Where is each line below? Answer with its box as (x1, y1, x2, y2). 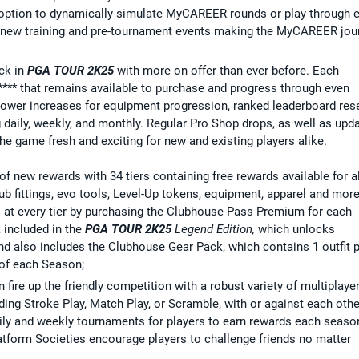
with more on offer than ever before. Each (114, 63, 339, 78)
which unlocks (255, 221, 335, 236)
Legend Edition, (171, 221, 255, 236)
